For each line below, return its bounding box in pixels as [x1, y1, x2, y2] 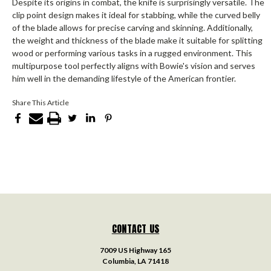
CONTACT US [111, 221, 160, 236]
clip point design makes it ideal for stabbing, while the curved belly [12, 10, 260, 21]
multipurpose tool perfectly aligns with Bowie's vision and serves [12, 60, 255, 71]
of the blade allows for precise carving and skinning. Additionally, [12, 22, 253, 33]
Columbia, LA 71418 [102, 256, 169, 266]
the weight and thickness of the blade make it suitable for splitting [12, 35, 263, 46]
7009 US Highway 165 [100, 245, 171, 255]
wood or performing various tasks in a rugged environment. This [12, 48, 252, 59]
